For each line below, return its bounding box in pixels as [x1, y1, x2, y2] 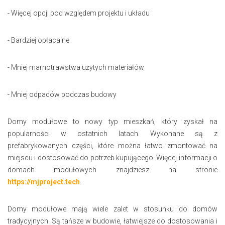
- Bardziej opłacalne [8, 36, 69, 44]
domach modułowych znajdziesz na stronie [8, 165, 217, 174]
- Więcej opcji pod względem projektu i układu [8, 9, 150, 17]
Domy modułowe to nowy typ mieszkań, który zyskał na [8, 117, 217, 126]
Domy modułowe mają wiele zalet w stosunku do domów [8, 204, 217, 213]
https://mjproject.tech [8, 177, 80, 186]
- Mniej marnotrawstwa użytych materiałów [8, 63, 144, 71]
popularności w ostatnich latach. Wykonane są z [8, 129, 217, 138]
